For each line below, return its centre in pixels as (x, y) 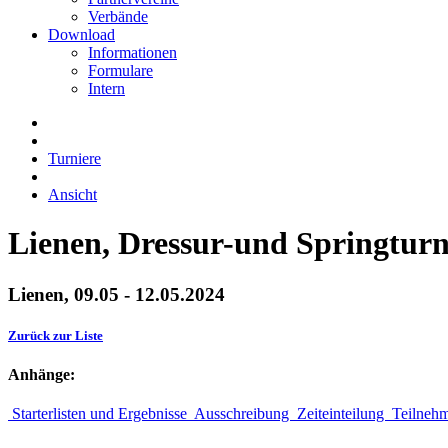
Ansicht (72, 194)
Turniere (74, 158)
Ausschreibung (242, 414)
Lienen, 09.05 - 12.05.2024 (116, 294)
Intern (106, 88)
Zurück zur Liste (55, 336)
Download (81, 34)
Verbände (118, 16)
